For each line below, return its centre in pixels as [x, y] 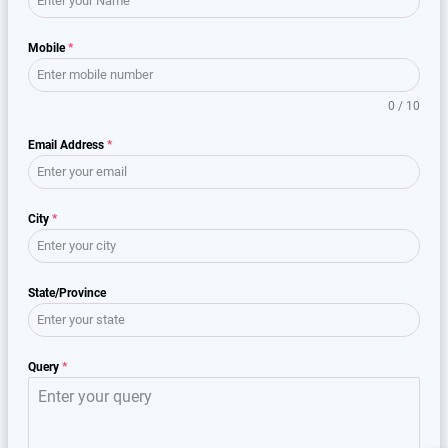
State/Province [67, 293]
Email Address [67, 145]
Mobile [48, 48]
